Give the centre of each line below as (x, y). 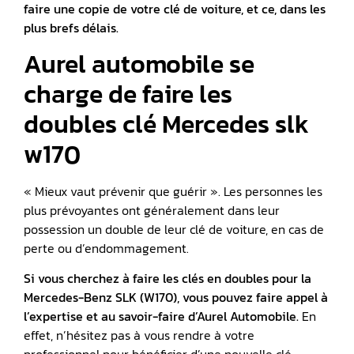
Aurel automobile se (139, 64)
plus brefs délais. (71, 28)
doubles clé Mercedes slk (169, 124)
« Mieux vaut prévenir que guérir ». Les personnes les (173, 191)
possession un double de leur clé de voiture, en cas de (174, 229)
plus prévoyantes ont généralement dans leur (152, 210)
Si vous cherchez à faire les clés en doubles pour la (168, 279)
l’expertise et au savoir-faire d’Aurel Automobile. (161, 316)
